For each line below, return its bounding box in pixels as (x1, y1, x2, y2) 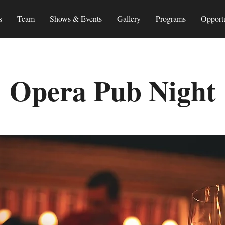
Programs (156, 13, 186, 24)
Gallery (117, 13, 141, 24)
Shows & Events (50, 13, 102, 24)
